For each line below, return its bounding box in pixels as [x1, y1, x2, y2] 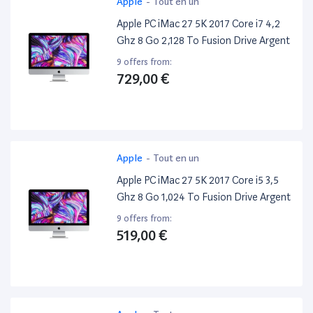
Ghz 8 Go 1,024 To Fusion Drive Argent [117, 191, 291, 204]
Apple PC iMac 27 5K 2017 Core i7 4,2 [117, 17, 281, 31]
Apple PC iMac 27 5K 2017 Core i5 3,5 [117, 174, 279, 187]
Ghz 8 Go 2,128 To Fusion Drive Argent [117, 34, 291, 48]
